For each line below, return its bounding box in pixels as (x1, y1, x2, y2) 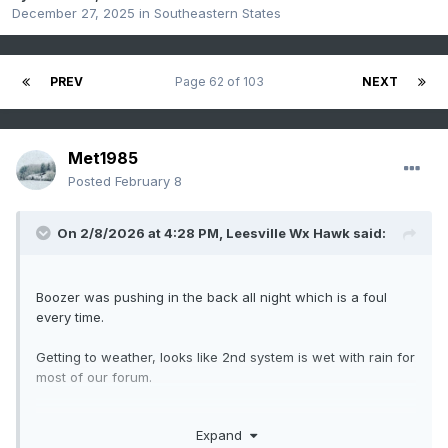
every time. (36, 309, 104, 326)
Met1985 (68, 148, 138, 169)
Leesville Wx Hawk (226, 225, 350, 242)
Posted (68, 173, 115, 190)
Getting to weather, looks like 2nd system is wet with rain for (36, 349, 415, 366)
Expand (195, 426, 250, 443)
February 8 (115, 173, 182, 190)
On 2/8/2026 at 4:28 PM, (57, 225, 226, 242)
